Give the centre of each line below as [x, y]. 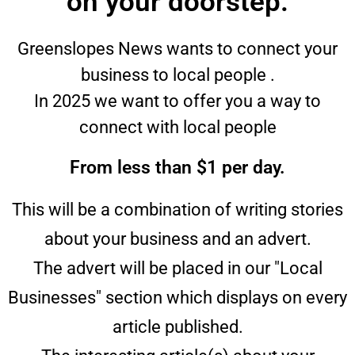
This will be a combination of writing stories [177, 209]
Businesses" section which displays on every [177, 297]
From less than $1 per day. [177, 167]
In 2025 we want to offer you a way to [177, 101]
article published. [177, 326]
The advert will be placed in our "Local [177, 268]
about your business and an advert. [177, 239]
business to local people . [177, 74]
